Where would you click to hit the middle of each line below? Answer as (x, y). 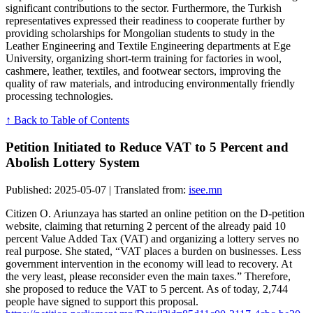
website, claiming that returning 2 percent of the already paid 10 (146, 226)
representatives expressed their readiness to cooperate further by (145, 21)
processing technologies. (59, 96)
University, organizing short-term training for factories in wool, (144, 59)
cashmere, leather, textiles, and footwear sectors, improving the (143, 71)
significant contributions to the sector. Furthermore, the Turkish (144, 8)
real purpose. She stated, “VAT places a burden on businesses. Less (153, 251)
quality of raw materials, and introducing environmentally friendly (150, 84)
